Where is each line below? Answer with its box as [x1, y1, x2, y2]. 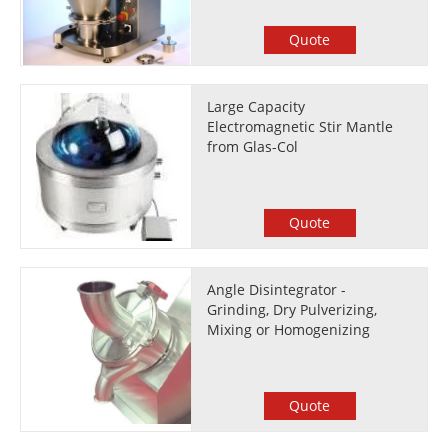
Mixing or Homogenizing [207, 320, 371, 339]
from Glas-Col [207, 137, 299, 156]
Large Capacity [207, 97, 306, 116]
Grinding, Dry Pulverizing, [207, 300, 378, 319]
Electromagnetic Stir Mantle [207, 117, 394, 136]
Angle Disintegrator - [207, 280, 347, 299]
